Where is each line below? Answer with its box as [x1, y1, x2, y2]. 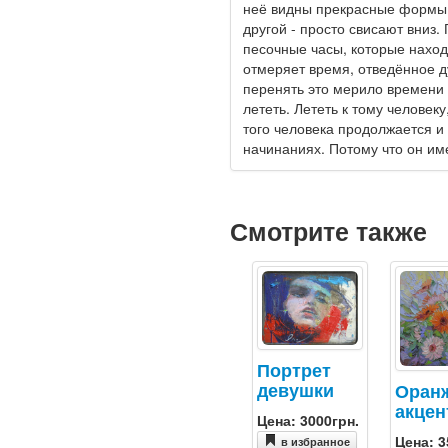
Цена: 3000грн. [256, 409, 359, 430]
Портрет [256, 356, 331, 382]
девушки [256, 376, 334, 402]
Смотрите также [229, 213, 427, 250]
